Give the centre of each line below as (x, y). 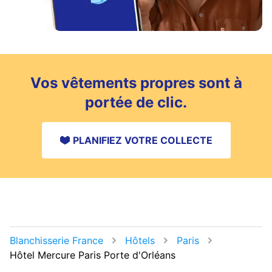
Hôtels (140, 240)
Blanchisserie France (56, 240)
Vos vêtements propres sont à (136, 83)
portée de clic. (136, 102)
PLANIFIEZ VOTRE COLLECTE (142, 140)
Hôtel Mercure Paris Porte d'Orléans (93, 255)
